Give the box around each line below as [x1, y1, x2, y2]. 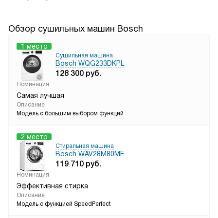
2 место [20, 133, 48, 141]
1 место [20, 42, 48, 50]
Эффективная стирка [17, 182, 88, 190]
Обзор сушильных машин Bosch [8, 24, 143, 34]
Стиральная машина [55, 143, 114, 149]
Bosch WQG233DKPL [55, 59, 124, 67]
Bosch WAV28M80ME [55, 150, 124, 158]
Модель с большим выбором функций [17, 110, 124, 117]
